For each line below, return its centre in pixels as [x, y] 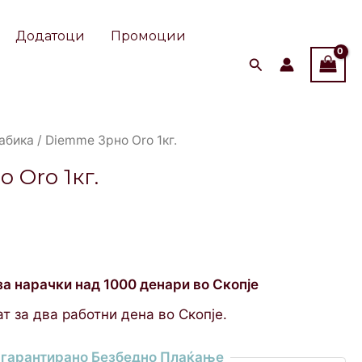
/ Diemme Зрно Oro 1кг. [106, 140]
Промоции [149, 36]
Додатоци [51, 36]
